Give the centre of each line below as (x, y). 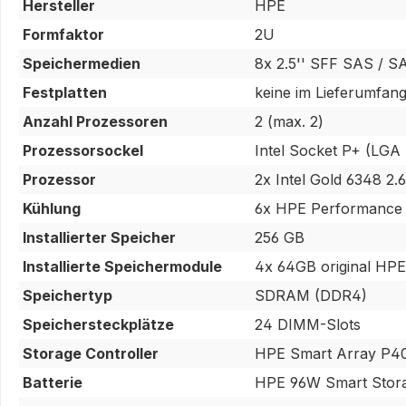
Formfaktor (63, 34)
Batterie (53, 382)
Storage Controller (91, 353)
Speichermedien (82, 63)
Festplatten (65, 92)
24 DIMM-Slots (308, 324)
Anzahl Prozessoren (95, 121)
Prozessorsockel (83, 150)
